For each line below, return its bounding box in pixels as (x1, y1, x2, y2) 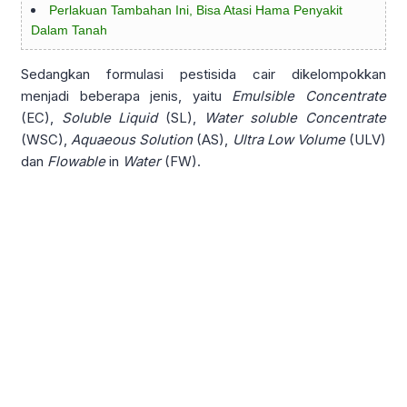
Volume (296, 131, 345, 149)
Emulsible (232, 87, 295, 105)
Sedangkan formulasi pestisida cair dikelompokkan (21, 65, 386, 84)
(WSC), (21, 131, 72, 149)
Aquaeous (71, 131, 136, 149)
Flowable (47, 153, 105, 171)
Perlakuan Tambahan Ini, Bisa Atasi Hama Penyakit (49, 3, 342, 18)
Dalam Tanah (31, 23, 107, 38)
